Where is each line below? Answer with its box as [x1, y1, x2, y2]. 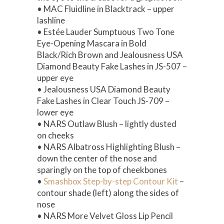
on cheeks [37, 129, 74, 140]
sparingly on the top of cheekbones [37, 164, 167, 175]
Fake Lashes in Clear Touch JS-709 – [37, 95, 169, 106]
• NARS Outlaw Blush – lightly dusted [37, 118, 176, 129]
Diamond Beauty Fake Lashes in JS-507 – [37, 60, 187, 71]
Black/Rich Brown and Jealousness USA [37, 49, 183, 60]
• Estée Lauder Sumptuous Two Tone [37, 26, 174, 37]
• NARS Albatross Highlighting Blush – [37, 141, 180, 152]
